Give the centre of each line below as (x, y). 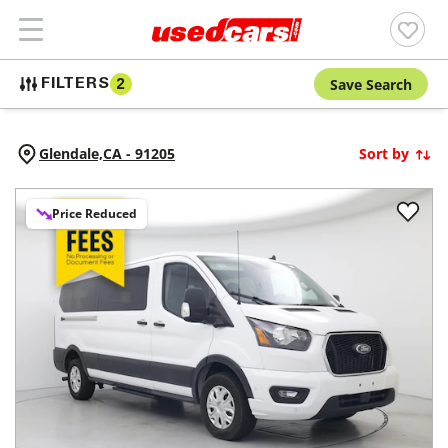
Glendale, (71, 153)
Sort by (384, 153)
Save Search (371, 84)
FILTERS (75, 84)
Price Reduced (94, 213)
